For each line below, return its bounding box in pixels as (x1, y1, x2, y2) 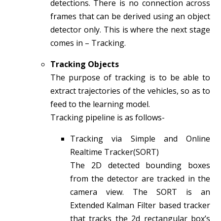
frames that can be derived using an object (50, 10, 211, 22)
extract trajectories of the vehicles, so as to (50, 85, 211, 96)
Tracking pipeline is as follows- (50, 111, 165, 123)
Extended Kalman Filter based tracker (70, 199, 211, 211)
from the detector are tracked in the (70, 173, 211, 184)
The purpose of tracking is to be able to (50, 72, 211, 83)
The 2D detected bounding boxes (70, 159, 211, 171)
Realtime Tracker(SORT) (70, 146, 159, 157)
